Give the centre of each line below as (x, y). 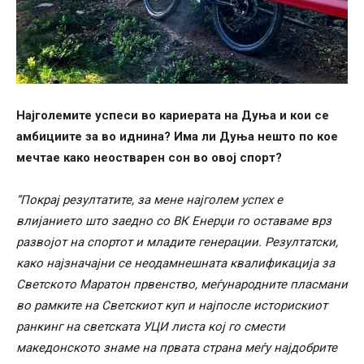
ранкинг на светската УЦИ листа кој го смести (151, 326)
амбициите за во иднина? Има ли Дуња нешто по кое (177, 136)
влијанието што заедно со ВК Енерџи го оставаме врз (174, 221)
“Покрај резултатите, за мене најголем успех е (149, 199)
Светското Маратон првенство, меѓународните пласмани (182, 284)
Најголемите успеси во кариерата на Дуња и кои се (173, 115)
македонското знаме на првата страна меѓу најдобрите (177, 347)
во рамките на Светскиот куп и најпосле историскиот (172, 305)
